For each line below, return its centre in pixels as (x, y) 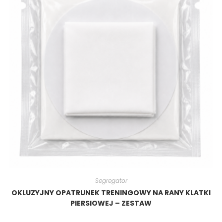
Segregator (111, 180)
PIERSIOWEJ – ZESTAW (111, 203)
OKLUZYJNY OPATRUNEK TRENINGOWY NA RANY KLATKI (111, 193)
